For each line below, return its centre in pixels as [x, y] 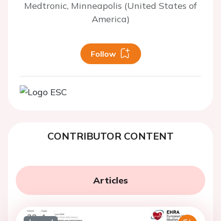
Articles [110, 180]
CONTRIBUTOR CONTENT [110, 136]
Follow [103, 54]
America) [110, 19]
